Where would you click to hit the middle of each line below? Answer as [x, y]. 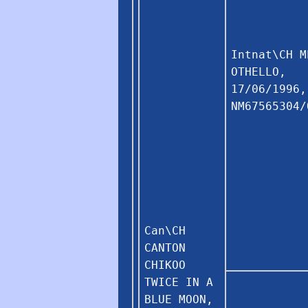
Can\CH [165, 230]
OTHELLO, [258, 71]
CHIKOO [165, 265]
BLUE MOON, [179, 299]
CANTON [165, 247]
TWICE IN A [179, 282]
